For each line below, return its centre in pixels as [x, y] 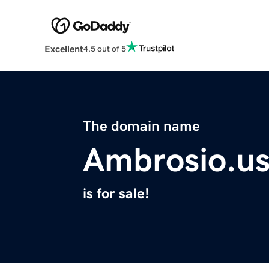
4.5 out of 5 [104, 48]
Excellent [64, 49]
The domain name [141, 126]
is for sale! [116, 194]
